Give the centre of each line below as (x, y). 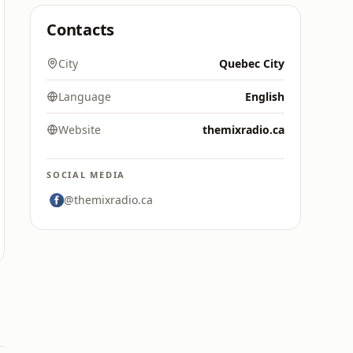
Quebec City (252, 63)
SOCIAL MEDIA (86, 175)
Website (80, 130)
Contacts (81, 30)
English (265, 97)
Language (85, 97)
